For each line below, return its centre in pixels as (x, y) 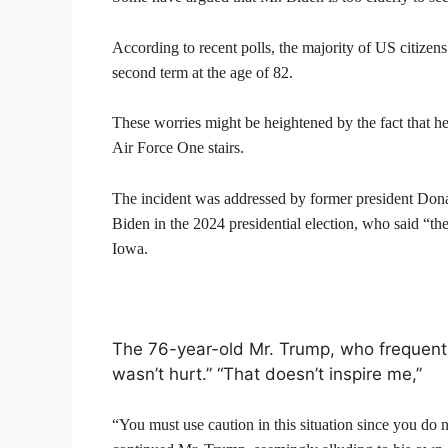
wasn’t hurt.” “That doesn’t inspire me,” (267, 373)
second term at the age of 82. (202, 72)
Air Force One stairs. (178, 147)
